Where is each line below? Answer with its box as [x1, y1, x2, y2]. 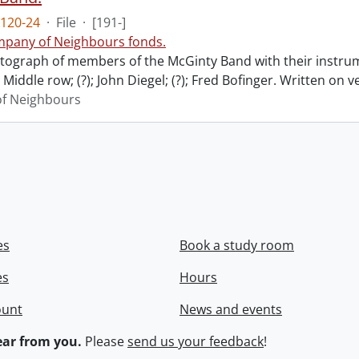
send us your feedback [127, 333, 264, 350]
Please [82, 333, 127, 350]
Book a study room [179, 236, 294, 254]
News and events [179, 301, 282, 318]
